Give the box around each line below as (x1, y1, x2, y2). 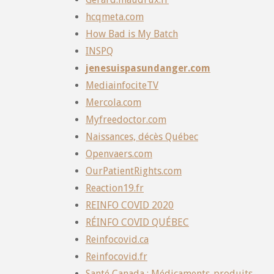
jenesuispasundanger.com (86, 62, 210, 74)
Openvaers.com (86, 147, 152, 160)
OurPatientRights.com (86, 165, 182, 177)
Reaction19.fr (86, 182, 144, 194)
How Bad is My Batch (86, 28, 178, 40)
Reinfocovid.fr (86, 250, 147, 262)
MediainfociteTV (86, 79, 158, 91)
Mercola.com (86, 96, 141, 108)
